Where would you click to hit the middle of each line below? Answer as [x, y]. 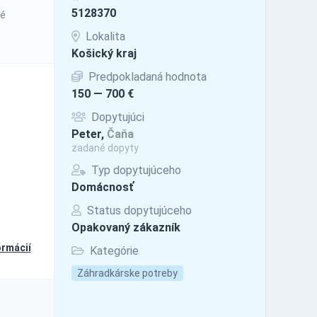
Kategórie [113, 250]
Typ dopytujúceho [134, 170]
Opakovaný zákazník [126, 227]
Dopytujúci [116, 117]
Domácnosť [102, 187]
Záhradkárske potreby [127, 273]
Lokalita [104, 36]
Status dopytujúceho [138, 210]
